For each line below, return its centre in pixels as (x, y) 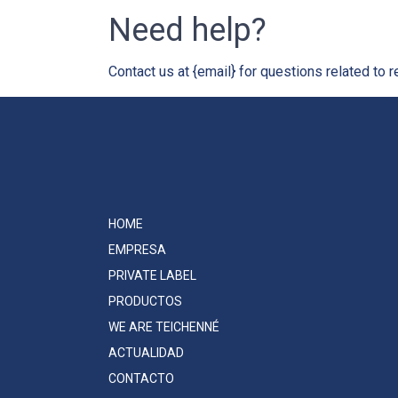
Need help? (187, 30)
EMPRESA (137, 249)
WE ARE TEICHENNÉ (164, 326)
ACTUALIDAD (146, 352)
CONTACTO (141, 378)
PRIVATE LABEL (152, 275)
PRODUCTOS (145, 301)
